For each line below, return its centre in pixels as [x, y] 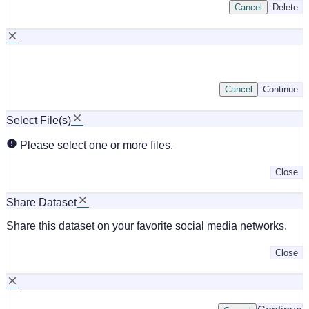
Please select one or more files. [95, 145]
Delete [285, 7]
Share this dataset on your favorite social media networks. [147, 226]
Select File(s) [39, 120]
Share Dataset [41, 202]
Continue [280, 89]
